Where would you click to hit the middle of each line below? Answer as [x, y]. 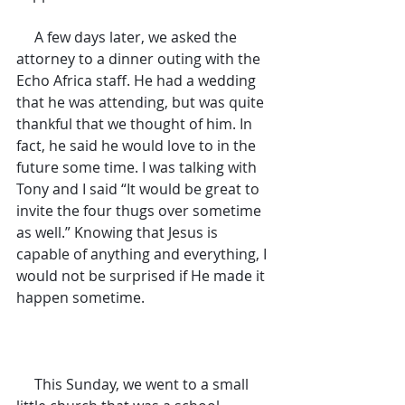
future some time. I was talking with [138, 167]
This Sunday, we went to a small [25, 384]
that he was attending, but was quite [142, 102]
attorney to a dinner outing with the [140, 59]
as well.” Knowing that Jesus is [119, 232]
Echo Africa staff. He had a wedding [138, 80]
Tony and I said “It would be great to [140, 189]
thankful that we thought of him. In [136, 124]
